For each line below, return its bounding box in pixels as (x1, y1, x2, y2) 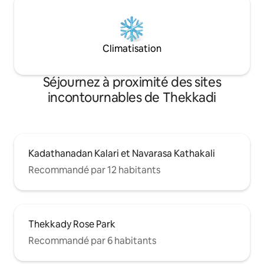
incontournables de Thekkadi (47, 89, 217, 107)
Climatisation (103, 42, 161, 55)
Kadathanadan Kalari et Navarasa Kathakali (28, 147, 215, 160)
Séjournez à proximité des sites (42, 74, 222, 91)
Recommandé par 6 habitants (28, 235, 156, 247)
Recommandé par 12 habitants (28, 164, 160, 177)
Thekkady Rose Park (28, 218, 115, 231)
